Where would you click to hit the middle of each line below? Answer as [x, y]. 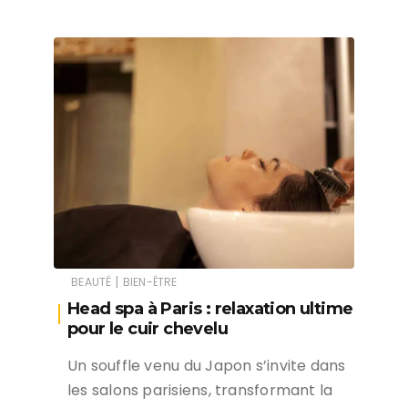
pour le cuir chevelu [148, 329]
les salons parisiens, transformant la [200, 391]
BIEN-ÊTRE [150, 282]
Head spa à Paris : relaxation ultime [210, 309]
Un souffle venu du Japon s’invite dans [207, 366]
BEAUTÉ [92, 282]
